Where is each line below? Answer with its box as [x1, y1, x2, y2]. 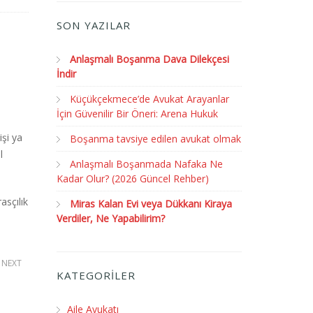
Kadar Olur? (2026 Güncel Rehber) [57, 172, 209, 185]
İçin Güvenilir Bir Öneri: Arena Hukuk [57, 107, 218, 120]
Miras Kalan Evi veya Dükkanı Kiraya [70, 197, 232, 210]
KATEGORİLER [57, 268, 136, 282]
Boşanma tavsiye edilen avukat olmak [70, 132, 241, 145]
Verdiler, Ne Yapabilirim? [57, 212, 165, 225]
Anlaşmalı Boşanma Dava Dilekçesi [70, 52, 229, 66]
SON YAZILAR [57, 18, 131, 32]
